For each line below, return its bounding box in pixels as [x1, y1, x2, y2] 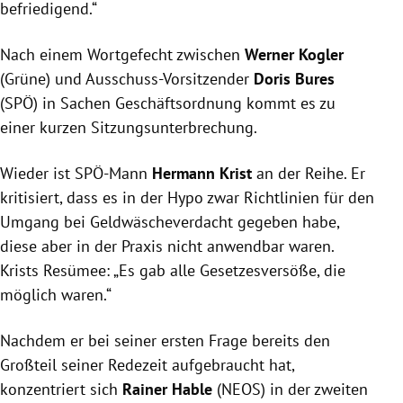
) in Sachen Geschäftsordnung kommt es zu [33, 93, 336, 114]
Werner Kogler [245, 44, 344, 66]
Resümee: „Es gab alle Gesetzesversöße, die [39, 260, 345, 282]
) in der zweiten [261, 379, 368, 400]
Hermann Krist [152, 163, 252, 184]
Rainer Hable [122, 379, 212, 400]
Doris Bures [254, 68, 335, 90]
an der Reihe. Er [252, 163, 365, 184]
